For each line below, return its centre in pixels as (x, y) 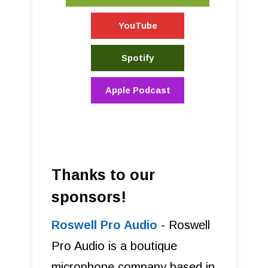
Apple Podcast (138, 90)
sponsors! (89, 197)
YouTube (138, 25)
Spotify (138, 57)
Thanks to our (103, 174)
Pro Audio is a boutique (114, 246)
